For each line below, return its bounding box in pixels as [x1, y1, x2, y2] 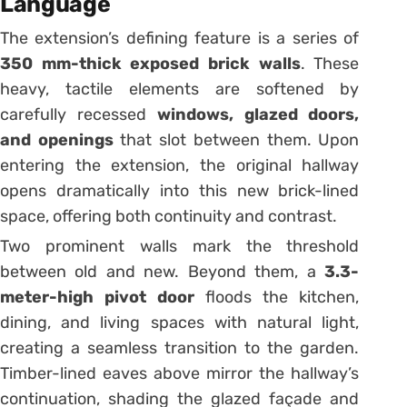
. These [300, 54, 360, 74]
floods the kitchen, [194, 287, 360, 308]
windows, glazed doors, [156, 104, 360, 125]
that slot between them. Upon [113, 130, 360, 151]
